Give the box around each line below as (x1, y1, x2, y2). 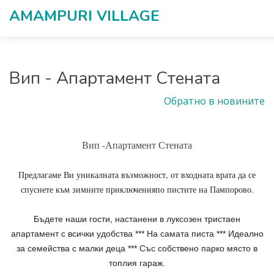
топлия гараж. (109, 258, 165, 268)
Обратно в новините (164, 94, 265, 108)
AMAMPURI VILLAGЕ (9, 6, 160, 26)
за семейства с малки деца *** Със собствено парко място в (17, 243, 257, 253)
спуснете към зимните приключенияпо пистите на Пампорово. (20, 183, 254, 195)
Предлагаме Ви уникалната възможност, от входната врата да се (18, 169, 256, 180)
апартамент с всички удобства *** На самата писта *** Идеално (10, 229, 264, 239)
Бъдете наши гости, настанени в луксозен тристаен (34, 214, 240, 224)
